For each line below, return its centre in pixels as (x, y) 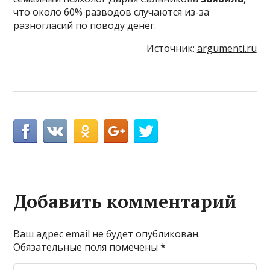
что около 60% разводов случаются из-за (111, 12)
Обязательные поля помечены (87, 247)
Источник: (171, 49)
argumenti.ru (227, 49)
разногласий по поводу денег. (85, 26)
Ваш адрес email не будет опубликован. (107, 234)
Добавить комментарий (125, 202)
